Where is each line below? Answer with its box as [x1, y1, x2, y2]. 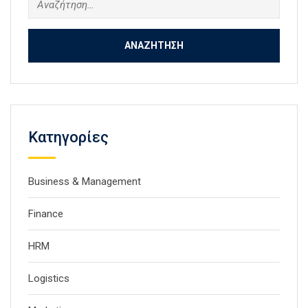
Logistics [28, 272, 69, 285]
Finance [28, 208, 63, 221]
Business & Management [28, 175, 141, 188]
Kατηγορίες [28, 129, 109, 146]
